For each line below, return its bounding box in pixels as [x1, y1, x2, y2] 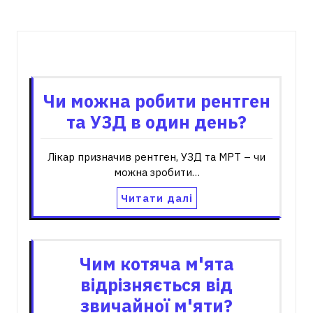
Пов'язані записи [85, 45, 228, 66]
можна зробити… [113, 166, 200, 179]
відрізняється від [80, 273, 233, 296]
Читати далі [120, 191, 193, 205]
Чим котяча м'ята [79, 252, 234, 275]
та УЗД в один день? [66, 110, 247, 133]
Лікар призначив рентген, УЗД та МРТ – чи [48, 150, 265, 163]
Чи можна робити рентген [43, 89, 270, 112]
